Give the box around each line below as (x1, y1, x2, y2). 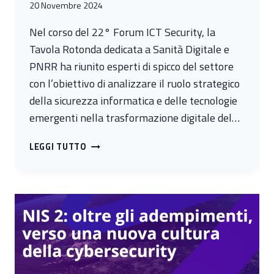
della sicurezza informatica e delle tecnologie (29, 92, 237, 109)
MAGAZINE (86, 221, 132, 235)
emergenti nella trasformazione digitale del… (29, 109, 240, 127)
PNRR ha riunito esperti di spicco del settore (29, 58, 234, 75)
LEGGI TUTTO (29, 140, 87, 154)
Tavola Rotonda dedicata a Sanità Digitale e (29, 41, 229, 58)
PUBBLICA (86, 235, 129, 250)
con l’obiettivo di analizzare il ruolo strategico (29, 75, 240, 92)
